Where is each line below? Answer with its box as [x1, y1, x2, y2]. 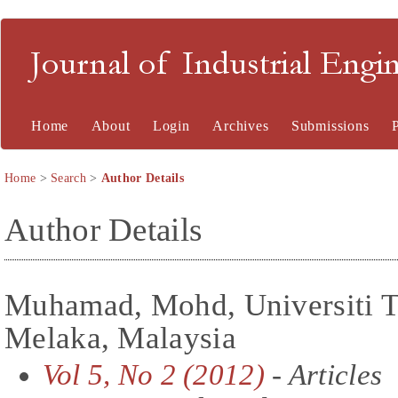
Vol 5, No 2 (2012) [42, 358, 265, 391]
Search [51, 171, 86, 185]
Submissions [291, 118, 370, 133]
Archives [212, 118, 269, 133]
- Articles [264, 358, 383, 391]
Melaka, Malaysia [4, 320, 236, 354]
